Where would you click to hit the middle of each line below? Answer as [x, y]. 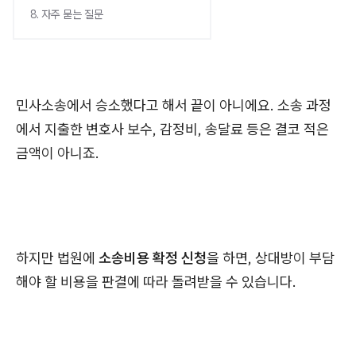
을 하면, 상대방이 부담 [271, 258]
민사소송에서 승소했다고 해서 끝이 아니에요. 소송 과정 [174, 105]
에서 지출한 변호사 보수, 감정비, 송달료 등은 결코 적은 [172, 129]
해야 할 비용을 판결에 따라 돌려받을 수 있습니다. [156, 282]
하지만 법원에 [57, 258]
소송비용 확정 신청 [153, 258]
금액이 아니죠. [58, 153]
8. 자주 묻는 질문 [67, 14]
